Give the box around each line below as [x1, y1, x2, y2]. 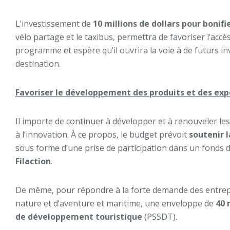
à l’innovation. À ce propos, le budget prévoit [15, 129, 189, 140]
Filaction [15, 156, 51, 167]
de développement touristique [15, 211, 142, 222]
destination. [15, 58, 61, 69]
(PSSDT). [142, 211, 177, 222]
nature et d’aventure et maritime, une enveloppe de [15, 198, 214, 209]
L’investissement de [15, 18, 93, 29]
